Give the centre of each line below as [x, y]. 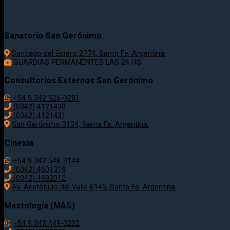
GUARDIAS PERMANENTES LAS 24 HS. [77, 62]
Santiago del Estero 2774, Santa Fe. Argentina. [89, 53]
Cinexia [19, 143]
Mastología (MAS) [40, 205]
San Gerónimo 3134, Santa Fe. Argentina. [80, 125]
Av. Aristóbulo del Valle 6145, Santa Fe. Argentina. [94, 187]
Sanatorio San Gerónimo [53, 35]
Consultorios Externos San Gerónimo [79, 80]
